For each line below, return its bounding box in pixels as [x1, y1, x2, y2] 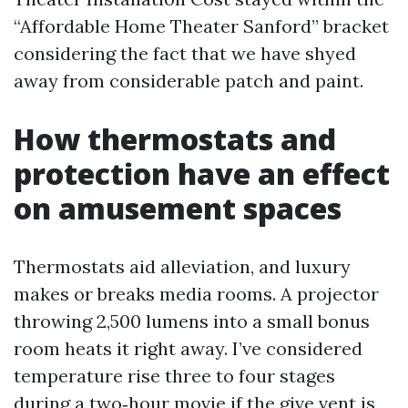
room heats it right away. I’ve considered [14, 337, 362, 360]
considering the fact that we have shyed [14, 42, 356, 65]
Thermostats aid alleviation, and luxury [14, 255, 351, 278]
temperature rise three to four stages [14, 364, 335, 387]
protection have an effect [14, 154, 390, 193]
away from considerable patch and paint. [14, 69, 363, 92]
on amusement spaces [14, 189, 342, 228]
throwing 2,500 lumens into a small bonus [14, 310, 370, 332]
